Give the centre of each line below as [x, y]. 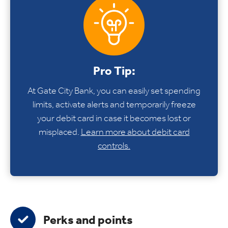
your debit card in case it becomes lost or [114, 118]
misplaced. [60, 132]
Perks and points [88, 220]
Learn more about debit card [135, 132]
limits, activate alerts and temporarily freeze [114, 104]
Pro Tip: [114, 70]
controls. [114, 145]
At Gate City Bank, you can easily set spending [114, 90]
